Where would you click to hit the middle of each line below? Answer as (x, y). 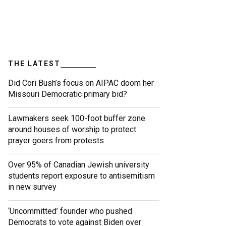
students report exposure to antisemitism (81, 176)
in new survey (32, 187)
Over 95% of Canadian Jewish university (79, 165)
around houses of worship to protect (72, 130)
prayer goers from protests (56, 141)
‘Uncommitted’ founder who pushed (70, 211)
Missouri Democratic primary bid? (68, 94)
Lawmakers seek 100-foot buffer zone (77, 119)
